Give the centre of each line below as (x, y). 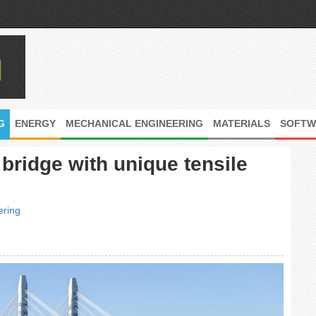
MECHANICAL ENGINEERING (134, 123)
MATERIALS (242, 123)
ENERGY (35, 123)
